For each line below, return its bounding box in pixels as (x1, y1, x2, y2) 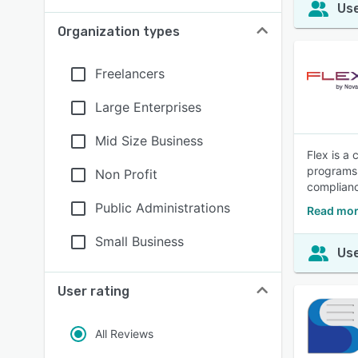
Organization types (58, 24, 180, 39)
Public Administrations (95, 200, 230, 216)
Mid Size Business (95, 133, 203, 149)
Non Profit (95, 166, 157, 182)
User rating (58, 284, 129, 299)
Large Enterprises (95, 99, 201, 115)
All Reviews (95, 327, 153, 340)
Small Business (95, 233, 184, 249)
